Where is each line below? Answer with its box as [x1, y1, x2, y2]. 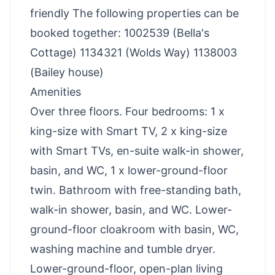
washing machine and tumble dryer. [30, 242, 215, 255]
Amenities [30, 85, 81, 98]
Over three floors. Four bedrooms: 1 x [30, 104, 225, 118]
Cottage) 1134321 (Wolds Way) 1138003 [30, 45, 237, 59]
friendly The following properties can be [30, 6, 239, 20]
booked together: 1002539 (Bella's [30, 26, 209, 39]
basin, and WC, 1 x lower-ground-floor [30, 163, 228, 177]
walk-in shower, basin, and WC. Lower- [30, 203, 232, 216]
